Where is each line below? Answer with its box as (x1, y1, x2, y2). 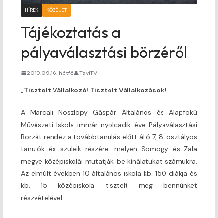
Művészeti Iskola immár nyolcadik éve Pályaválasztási (20, 120, 198, 129)
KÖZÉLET (46, 6, 67, 13)
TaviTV (79, 69, 97, 77)
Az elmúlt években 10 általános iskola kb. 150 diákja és (20, 168, 198, 178)
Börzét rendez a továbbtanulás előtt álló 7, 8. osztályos (20, 132, 198, 141)
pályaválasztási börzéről (20, 42, 187, 62)
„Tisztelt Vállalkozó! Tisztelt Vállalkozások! (20, 85, 166, 94)
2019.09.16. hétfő (26, 69, 73, 77)
